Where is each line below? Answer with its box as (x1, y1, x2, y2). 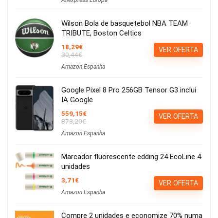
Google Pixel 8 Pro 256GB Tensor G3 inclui (61, 86, 196, 95)
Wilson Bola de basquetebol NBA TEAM (61, 19, 188, 28)
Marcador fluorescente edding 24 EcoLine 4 (61, 152, 201, 162)
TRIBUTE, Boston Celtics (61, 29, 142, 38)
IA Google (61, 95, 93, 105)
